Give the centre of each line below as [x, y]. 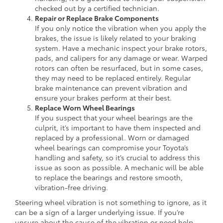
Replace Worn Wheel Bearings [85, 107]
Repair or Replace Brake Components [97, 18]
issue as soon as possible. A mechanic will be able [119, 167]
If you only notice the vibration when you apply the [120, 28]
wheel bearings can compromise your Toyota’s [112, 147]
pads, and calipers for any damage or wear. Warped [121, 57]
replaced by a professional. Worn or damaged [112, 137]
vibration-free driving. [71, 187]
